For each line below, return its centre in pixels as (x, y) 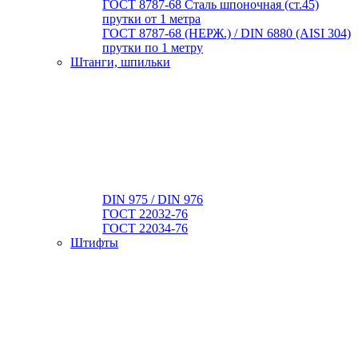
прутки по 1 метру (153, 48)
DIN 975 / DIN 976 (153, 199)
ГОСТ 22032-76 (145, 214)
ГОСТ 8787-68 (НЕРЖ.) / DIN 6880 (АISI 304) (227, 33)
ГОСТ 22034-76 (145, 228)
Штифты (94, 243)
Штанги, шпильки (120, 62)
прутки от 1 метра (151, 19)
